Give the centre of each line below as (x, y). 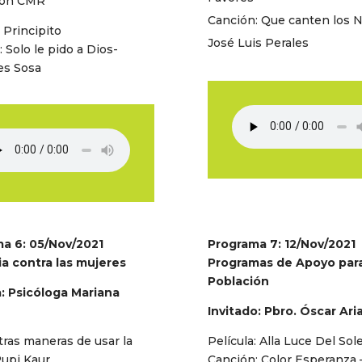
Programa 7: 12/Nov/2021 (281, 244)
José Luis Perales (258, 42)
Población (238, 281)
